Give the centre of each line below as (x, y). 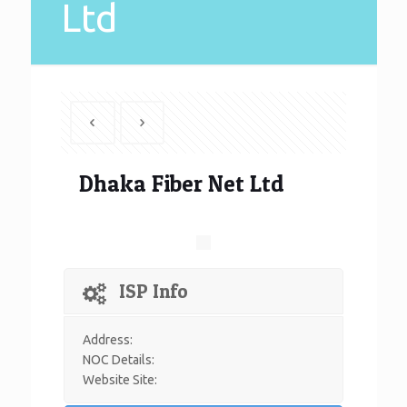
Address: (108, 340)
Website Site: (120, 380)
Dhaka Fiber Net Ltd (182, 184)
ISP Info (154, 291)
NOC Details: (119, 360)
